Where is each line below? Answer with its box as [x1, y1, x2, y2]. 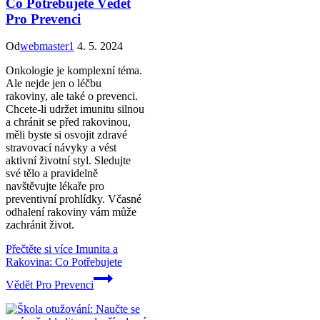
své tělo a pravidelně [6, 167, 98, 180]
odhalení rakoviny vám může [6, 206, 136, 219]
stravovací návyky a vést [6, 141, 116, 154]
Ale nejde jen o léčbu [6, 77, 101, 90]
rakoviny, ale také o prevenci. [6, 90, 138, 103]
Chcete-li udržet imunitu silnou [6, 103, 144, 116]
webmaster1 [20, 40, 74, 53]
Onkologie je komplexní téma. [6, 64, 142, 77]
